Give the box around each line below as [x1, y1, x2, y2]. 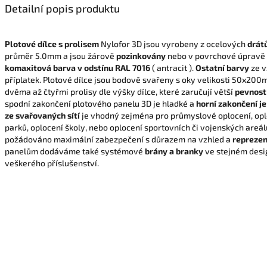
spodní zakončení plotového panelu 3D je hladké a [5, 98, 194, 109]
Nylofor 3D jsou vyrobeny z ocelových [101, 39, 246, 49]
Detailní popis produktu [5, 2, 120, 15]
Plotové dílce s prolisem [5, 39, 99, 49]
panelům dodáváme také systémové [5, 146, 143, 157]
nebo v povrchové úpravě [167, 51, 265, 61]
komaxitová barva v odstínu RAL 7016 [5, 63, 150, 73]
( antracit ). [152, 63, 194, 73]
